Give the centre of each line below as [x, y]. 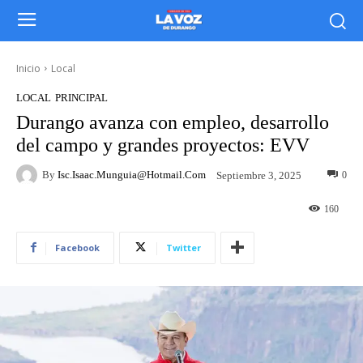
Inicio [28, 68]
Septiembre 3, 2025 [259, 175]
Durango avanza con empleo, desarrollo [173, 122]
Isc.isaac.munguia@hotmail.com [132, 175]
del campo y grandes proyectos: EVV [163, 145]
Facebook [77, 247]
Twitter [184, 247]
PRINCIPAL [81, 97]
